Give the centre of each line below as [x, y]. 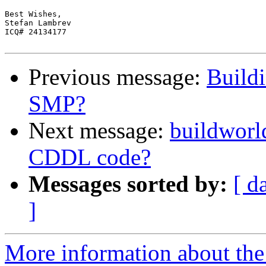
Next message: [99, 131]
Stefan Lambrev [38, 23]
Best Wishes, [33, 14]
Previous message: [118, 77]
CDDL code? [90, 157]
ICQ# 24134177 [36, 32]
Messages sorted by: [128, 184]
